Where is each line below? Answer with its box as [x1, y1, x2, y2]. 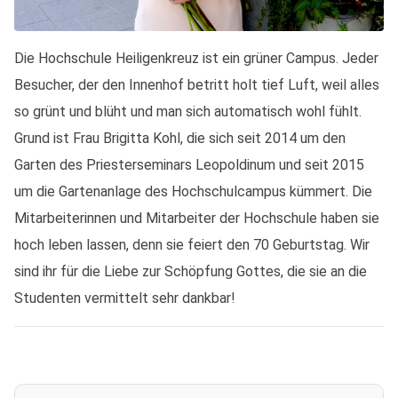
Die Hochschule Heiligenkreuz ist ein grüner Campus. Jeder [14, 50, 378, 67]
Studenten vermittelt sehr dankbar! [14, 290, 235, 306]
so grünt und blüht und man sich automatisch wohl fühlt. [14, 103, 362, 120]
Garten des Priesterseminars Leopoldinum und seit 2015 [14, 156, 364, 173]
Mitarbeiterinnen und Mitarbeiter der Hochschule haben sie [14, 210, 379, 227]
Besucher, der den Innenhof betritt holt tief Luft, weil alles [14, 76, 379, 93]
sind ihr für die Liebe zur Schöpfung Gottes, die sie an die [14, 263, 367, 280]
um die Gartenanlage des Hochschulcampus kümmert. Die [14, 183, 372, 200]
